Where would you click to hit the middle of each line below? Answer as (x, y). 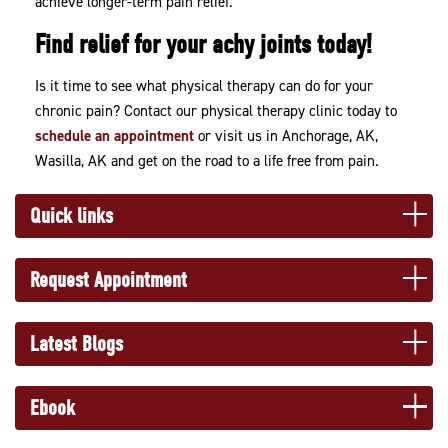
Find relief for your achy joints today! (204, 44)
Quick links (72, 215)
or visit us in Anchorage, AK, (286, 135)
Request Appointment (109, 279)
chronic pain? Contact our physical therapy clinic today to (216, 110)
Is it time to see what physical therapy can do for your (204, 85)
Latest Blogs (77, 343)
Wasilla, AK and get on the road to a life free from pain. (207, 160)
